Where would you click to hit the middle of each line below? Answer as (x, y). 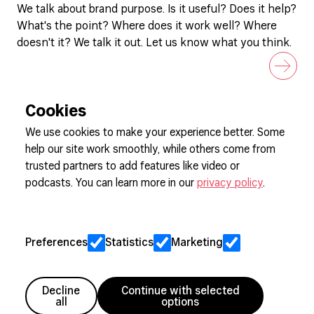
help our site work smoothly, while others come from (150, 150)
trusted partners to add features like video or (132, 167)
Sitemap (38, 284)
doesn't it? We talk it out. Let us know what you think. (154, 43)
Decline (61, 292)
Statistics (129, 243)
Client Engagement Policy (84, 267)
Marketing (197, 243)
